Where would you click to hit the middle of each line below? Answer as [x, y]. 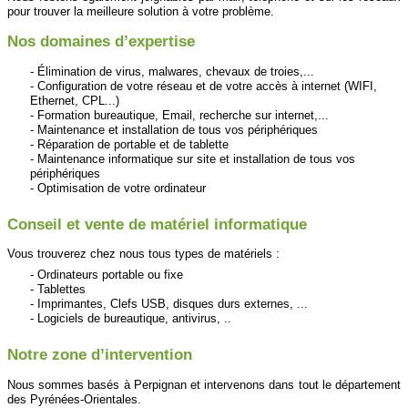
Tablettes [61, 289]
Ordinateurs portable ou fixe [110, 274]
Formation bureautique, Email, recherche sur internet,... [183, 115]
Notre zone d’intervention [100, 354]
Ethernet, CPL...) [75, 100]
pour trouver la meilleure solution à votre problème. [141, 12]
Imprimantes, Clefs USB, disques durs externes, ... [173, 303]
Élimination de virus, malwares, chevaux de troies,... [176, 71]
